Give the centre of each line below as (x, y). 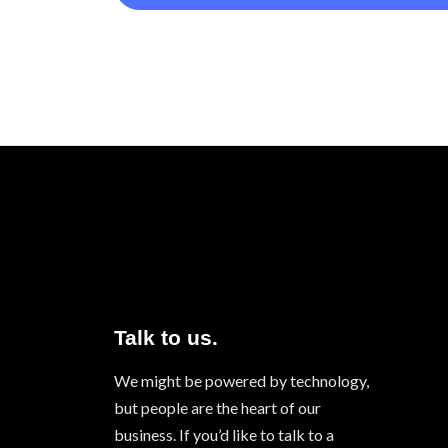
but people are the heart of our (217, 407)
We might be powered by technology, (241, 380)
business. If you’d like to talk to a (224, 434)
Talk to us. (166, 337)
